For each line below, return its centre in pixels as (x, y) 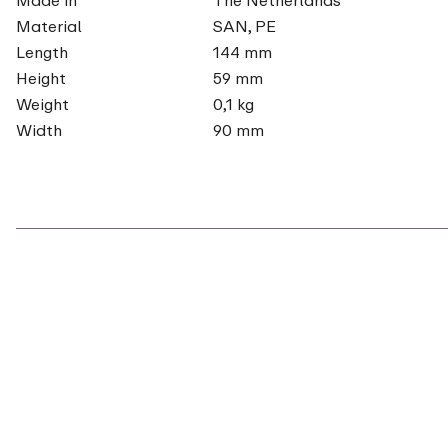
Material (49, 25)
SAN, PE (244, 25)
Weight (42, 103)
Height (41, 77)
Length (42, 51)
